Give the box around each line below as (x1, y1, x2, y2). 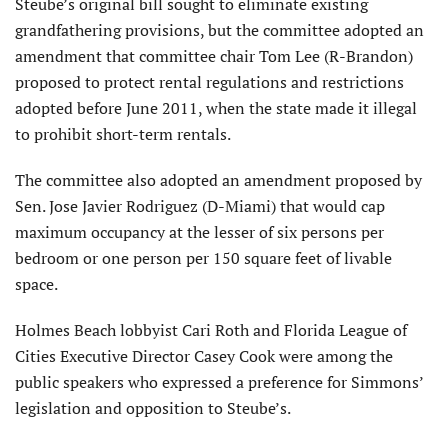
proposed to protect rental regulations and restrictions (15, 71, 404, 94)
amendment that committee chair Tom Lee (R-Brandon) (15, 45, 413, 68)
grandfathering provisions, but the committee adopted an (15, 19, 424, 42)
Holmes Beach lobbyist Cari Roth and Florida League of (15, 319, 407, 342)
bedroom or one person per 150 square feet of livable (15, 247, 392, 270)
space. (15, 273, 58, 296)
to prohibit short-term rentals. (15, 123, 231, 146)
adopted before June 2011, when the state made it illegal (15, 97, 417, 120)
